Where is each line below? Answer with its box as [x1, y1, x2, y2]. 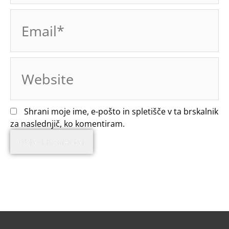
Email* [10, 9, 35, 21]
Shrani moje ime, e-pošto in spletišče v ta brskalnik [24, 106, 218, 118]
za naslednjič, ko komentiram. [10, 118, 125, 130]
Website [10, 57, 41, 69]
